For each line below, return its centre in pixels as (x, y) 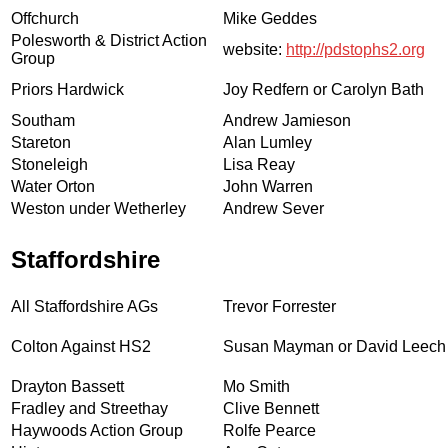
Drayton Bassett (67, 386)
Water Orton (53, 186)
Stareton (41, 142)
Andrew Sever (273, 208)
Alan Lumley (267, 142)
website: (254, 49)
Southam (43, 120)
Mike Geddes (270, 18)
